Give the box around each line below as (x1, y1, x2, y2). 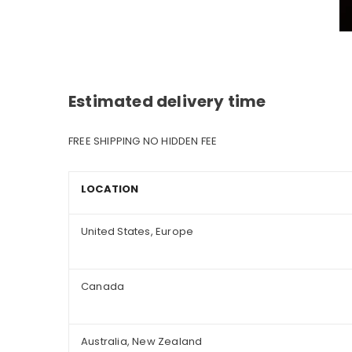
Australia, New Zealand (81, 334, 203, 350)
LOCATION (81, 181, 139, 197)
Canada (81, 279, 125, 295)
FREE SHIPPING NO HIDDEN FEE (68, 134, 218, 149)
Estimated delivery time (68, 90, 266, 113)
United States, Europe (81, 224, 194, 240)
